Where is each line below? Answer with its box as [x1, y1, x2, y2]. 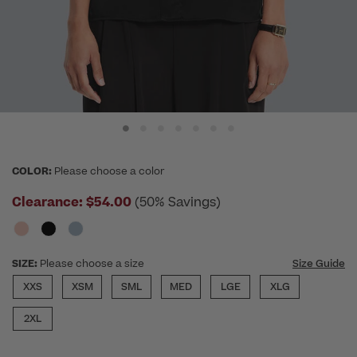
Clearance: [12, 194, 83, 212]
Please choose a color [54, 164, 165, 179]
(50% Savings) [135, 194, 221, 212]
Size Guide [292, 257, 345, 272]
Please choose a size [40, 257, 144, 272]
